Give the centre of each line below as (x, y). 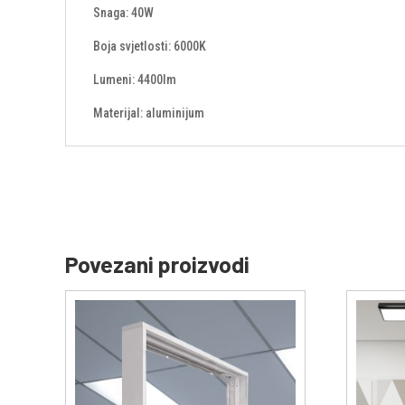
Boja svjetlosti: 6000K (150, 46)
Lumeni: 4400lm (135, 79)
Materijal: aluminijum (149, 113)
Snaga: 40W (123, 12)
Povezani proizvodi (157, 264)
